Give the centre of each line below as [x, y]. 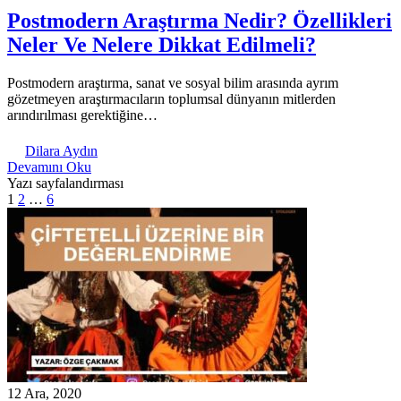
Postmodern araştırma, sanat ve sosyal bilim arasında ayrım [173, 82]
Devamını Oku [49, 166]
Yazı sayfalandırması [65, 183]
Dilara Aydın [61, 150]
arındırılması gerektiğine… [82, 115]
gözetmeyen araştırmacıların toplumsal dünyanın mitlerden [171, 98]
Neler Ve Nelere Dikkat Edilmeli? [162, 44]
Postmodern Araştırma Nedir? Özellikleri [200, 20]
